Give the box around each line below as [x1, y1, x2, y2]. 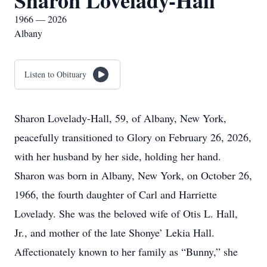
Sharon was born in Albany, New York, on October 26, [14, 168, 252, 182]
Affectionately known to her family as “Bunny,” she [14, 244, 238, 259]
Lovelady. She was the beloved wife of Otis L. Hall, [14, 206, 238, 221]
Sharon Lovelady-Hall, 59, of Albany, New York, [14, 111, 226, 125]
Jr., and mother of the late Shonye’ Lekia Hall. [14, 225, 215, 240]
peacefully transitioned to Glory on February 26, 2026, [14, 130, 252, 144]
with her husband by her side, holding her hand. [14, 149, 221, 163]
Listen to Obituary [24, 69, 86, 80]
